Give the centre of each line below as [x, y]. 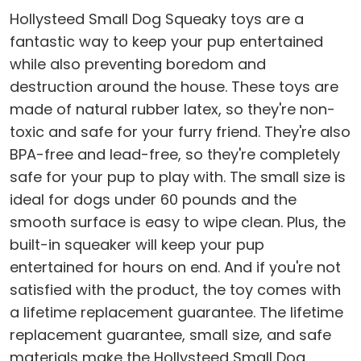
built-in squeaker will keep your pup [137, 245]
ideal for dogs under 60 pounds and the [153, 200]
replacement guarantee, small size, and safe [170, 335]
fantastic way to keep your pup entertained [166, 42]
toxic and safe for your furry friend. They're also [180, 132]
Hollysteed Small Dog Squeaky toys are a [157, 19]
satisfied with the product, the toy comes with [175, 290]
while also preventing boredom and [138, 64]
